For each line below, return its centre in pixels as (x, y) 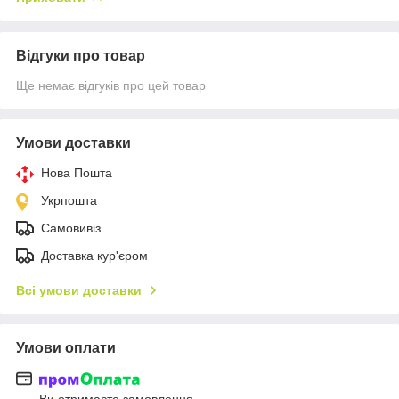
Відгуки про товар (81, 55)
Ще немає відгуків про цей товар (111, 85)
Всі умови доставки (79, 290)
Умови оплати (66, 347)
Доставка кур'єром (94, 255)
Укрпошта (69, 200)
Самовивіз (71, 228)
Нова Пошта (77, 172)
